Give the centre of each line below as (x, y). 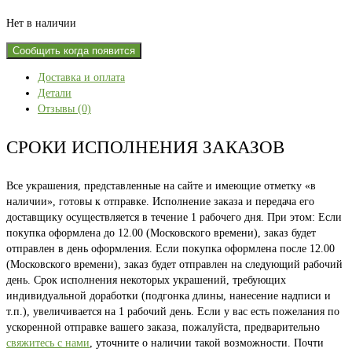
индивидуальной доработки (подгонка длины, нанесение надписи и (169, 296)
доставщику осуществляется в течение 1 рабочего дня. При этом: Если (174, 218)
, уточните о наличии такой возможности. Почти (207, 343)
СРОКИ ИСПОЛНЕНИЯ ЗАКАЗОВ (145, 148)
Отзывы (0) (64, 109)
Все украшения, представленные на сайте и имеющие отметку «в (161, 186)
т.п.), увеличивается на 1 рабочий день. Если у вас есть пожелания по (173, 312)
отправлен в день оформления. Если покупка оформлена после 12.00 (170, 249)
